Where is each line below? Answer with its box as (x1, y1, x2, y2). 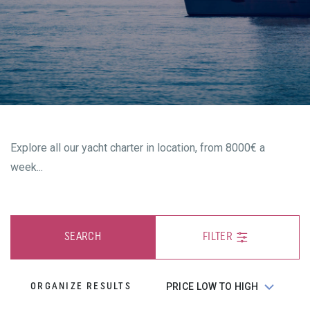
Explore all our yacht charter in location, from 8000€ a (10, 141, 265, 154)
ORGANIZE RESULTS (30, 281, 131, 292)
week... (10, 161, 43, 174)
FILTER (203, 232, 232, 243)
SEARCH (64, 232, 101, 243)
